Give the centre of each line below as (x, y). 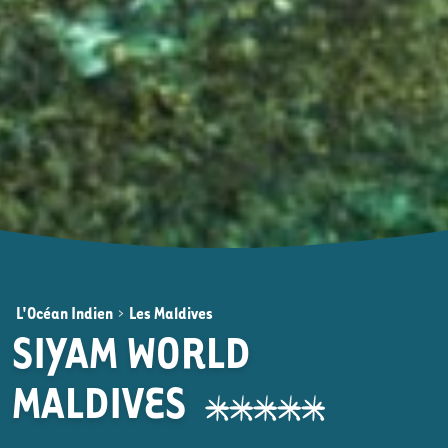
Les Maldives (171, 312)
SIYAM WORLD (131, 351)
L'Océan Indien (64, 312)
